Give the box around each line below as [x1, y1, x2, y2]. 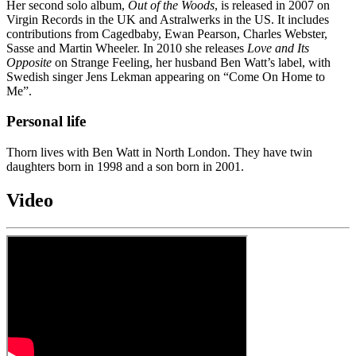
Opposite [6, 55, 52, 69]
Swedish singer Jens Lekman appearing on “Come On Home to [6, 69, 325, 83]
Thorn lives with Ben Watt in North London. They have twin [6, 145, 312, 160]
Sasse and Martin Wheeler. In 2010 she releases [6, 41, 247, 55]
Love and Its [247, 41, 309, 55]
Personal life [6, 113, 86, 130]
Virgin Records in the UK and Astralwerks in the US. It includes [6, 12, 329, 26]
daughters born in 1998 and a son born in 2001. [6, 160, 244, 174]
